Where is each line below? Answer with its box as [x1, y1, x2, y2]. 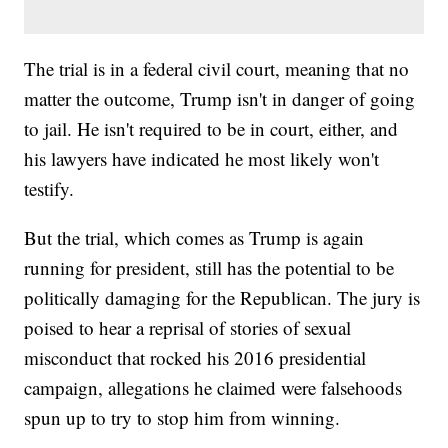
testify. [24, 176, 75, 202]
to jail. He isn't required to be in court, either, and [24, 116, 399, 142]
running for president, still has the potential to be [24, 255, 395, 281]
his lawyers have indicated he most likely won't [24, 146, 380, 172]
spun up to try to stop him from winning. [24, 405, 341, 431]
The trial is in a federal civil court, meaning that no [24, 56, 410, 82]
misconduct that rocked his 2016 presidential [24, 345, 367, 371]
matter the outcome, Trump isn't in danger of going [24, 86, 416, 112]
